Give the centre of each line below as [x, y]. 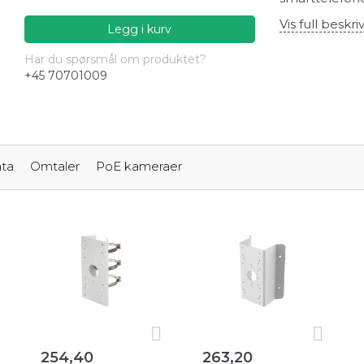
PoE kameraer [139, 167]
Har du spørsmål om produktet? [115, 60]
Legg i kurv [140, 30]
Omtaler [55, 167]
